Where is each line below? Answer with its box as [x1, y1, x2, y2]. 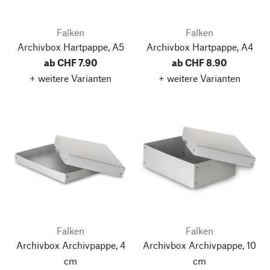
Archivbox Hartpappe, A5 [17, 41, 124, 52]
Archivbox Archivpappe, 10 [143, 239, 256, 251]
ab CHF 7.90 [43, 57, 98, 68]
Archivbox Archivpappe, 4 [16, 239, 125, 251]
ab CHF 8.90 [172, 57, 227, 68]
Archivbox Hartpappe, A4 [146, 41, 253, 52]
